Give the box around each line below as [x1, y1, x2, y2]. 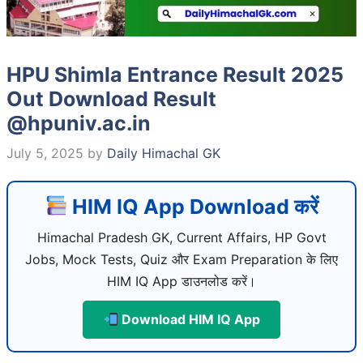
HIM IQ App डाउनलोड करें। [107, 272, 256, 289]
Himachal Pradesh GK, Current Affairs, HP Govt [36, 228, 327, 246]
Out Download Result [6, 86, 216, 111]
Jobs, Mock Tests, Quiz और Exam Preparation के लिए [25, 250, 338, 267]
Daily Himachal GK [107, 144, 220, 161]
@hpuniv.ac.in [6, 110, 151, 135]
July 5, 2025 [6, 144, 83, 161]
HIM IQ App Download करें [67, 194, 319, 219]
